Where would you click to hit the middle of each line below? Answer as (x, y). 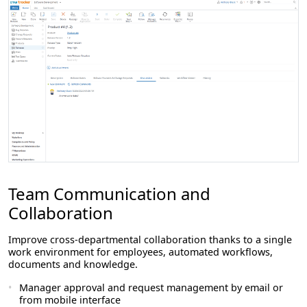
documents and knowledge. (73, 265)
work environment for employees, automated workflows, (140, 252)
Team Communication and (109, 194)
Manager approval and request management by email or (151, 288)
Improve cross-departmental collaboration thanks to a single (150, 240)
